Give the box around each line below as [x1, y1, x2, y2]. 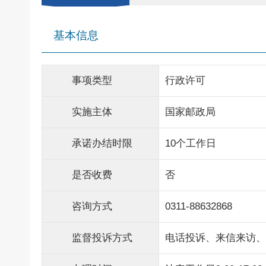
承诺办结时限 [72, 138, 132, 149]
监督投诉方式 [72, 232, 132, 243]
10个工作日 [165, 138, 216, 149]
